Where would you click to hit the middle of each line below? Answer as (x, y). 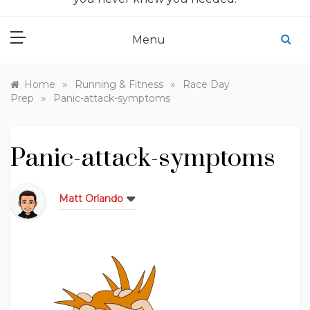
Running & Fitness (119, 84)
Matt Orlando (91, 199)
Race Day (206, 84)
